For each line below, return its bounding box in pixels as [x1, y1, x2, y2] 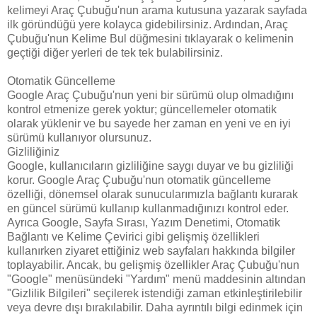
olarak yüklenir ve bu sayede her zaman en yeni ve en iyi [7, 117, 291, 129]
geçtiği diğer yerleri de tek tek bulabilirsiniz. [7, 46, 223, 59]
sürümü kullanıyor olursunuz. [7, 131, 151, 144]
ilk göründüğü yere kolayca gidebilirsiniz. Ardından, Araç [7, 18, 288, 30]
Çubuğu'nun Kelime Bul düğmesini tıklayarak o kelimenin [7, 32, 294, 45]
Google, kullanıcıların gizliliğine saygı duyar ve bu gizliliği [7, 159, 294, 172]
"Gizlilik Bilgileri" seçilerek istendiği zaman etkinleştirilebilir [7, 287, 302, 299]
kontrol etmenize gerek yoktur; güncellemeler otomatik [7, 103, 277, 115]
